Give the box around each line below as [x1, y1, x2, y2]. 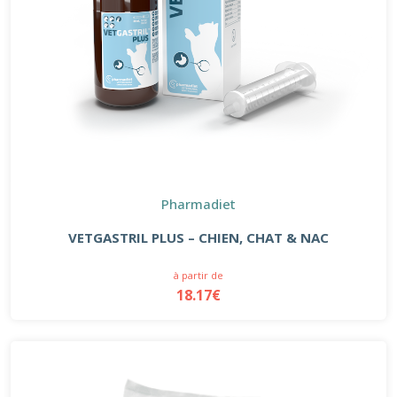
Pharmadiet [161, 194, 236, 213]
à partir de [174, 268, 223, 282]
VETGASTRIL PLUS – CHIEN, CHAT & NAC [68, 228, 329, 246]
